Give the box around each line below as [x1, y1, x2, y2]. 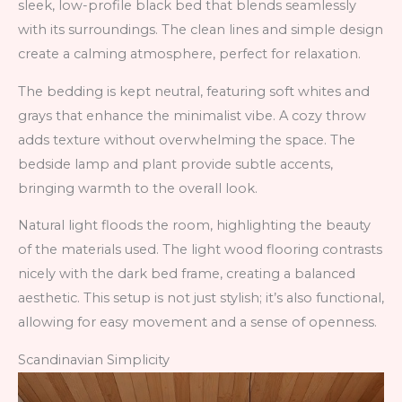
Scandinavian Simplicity [18, 351, 170, 368]
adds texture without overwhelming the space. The [18, 131, 355, 148]
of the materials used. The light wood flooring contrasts [18, 241, 382, 258]
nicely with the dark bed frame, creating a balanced [18, 266, 355, 283]
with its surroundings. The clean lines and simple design [18, 22, 383, 39]
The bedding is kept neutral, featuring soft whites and [18, 83, 370, 100]
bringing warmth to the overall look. [18, 179, 258, 197]
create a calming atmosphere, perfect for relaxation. [18, 46, 361, 63]
